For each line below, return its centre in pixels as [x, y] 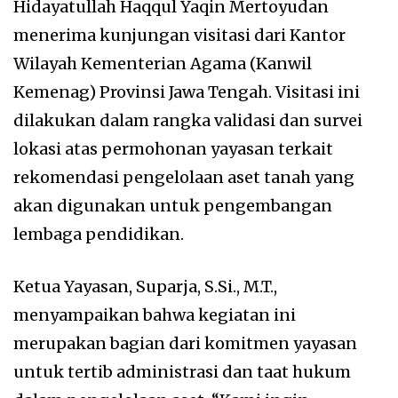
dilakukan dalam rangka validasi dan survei [188, 121]
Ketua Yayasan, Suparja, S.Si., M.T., [145, 287]
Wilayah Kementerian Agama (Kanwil [163, 64]
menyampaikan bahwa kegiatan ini [155, 315]
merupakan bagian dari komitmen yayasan [185, 344]
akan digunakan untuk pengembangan [173, 206]
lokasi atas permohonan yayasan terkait [173, 149]
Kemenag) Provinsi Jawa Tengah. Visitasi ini [187, 92]
